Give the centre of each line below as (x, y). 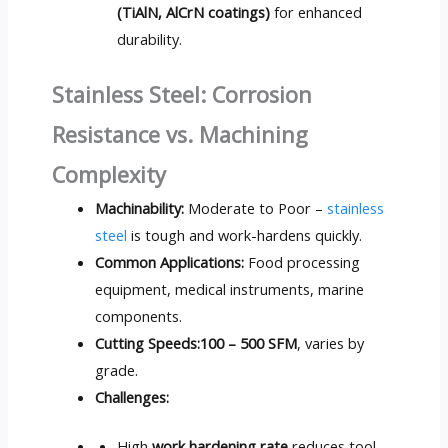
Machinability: (140, 207)
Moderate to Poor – (256, 207)
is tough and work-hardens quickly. (245, 234)
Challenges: (132, 396)
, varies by (331, 342)
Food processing (302, 261)
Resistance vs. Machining (179, 134)
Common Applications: (170, 261)
